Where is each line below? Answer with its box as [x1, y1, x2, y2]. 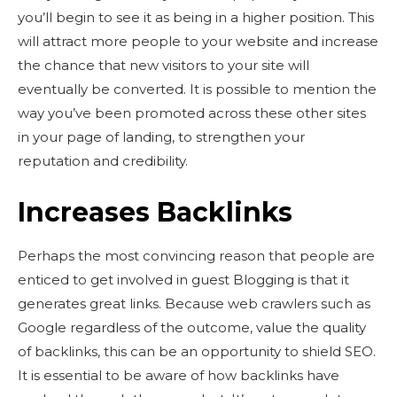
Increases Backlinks [18, 196, 292, 229]
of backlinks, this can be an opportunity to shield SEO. [18, 343, 376, 360]
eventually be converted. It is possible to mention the [18, 81, 377, 97]
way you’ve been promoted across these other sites [18, 105, 366, 121]
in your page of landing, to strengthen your [18, 128, 305, 145]
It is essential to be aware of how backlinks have [18, 367, 339, 384]
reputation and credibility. [18, 152, 188, 169]
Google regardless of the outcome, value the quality [18, 319, 366, 336]
